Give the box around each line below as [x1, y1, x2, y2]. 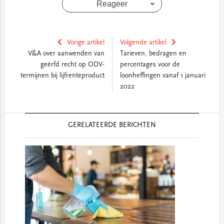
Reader [4, 113, 35, 125]
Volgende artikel [119, 39, 166, 47]
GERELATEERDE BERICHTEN [67, 122, 156, 129]
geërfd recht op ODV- [40, 61, 104, 69]
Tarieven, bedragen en [119, 50, 186, 58]
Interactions [4, 126, 58, 138]
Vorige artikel [66, 39, 104, 47]
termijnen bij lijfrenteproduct [20, 72, 104, 80]
